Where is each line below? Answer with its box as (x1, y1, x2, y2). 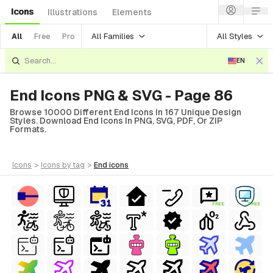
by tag (62, 161, 85, 169)
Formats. (10, 124, 46, 134)
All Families (91, 31, 134, 41)
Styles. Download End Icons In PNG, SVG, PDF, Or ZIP (10, 116, 222, 126)
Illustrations (48, 7, 97, 17)
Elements (112, 7, 152, 17)
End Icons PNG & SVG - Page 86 (10, 87, 233, 104)
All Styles (217, 31, 252, 41)
